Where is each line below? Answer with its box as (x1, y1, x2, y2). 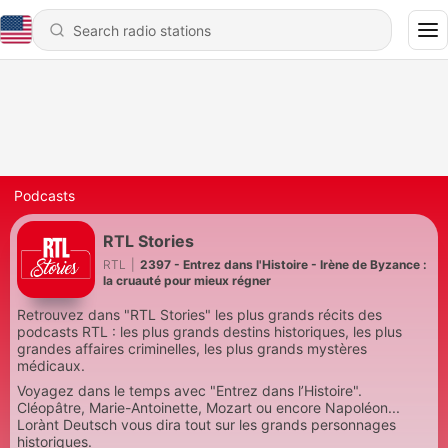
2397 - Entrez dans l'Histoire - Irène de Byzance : (140, 256, 427, 272)
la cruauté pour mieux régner (103, 272, 271, 288)
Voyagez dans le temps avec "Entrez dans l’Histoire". (17, 382, 362, 399)
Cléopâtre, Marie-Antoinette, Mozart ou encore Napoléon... (17, 399, 400, 416)
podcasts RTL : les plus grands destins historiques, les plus (17, 323, 402, 340)
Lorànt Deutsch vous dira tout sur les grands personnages (17, 416, 396, 433)
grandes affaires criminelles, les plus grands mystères (17, 340, 367, 357)
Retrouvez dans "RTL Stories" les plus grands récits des (17, 306, 382, 323)
